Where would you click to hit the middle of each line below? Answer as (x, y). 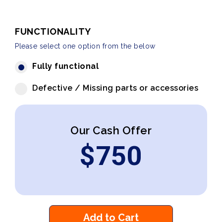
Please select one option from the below (85, 46)
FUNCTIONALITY (53, 31)
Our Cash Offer (111, 130)
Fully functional (65, 66)
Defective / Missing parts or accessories (115, 88)
